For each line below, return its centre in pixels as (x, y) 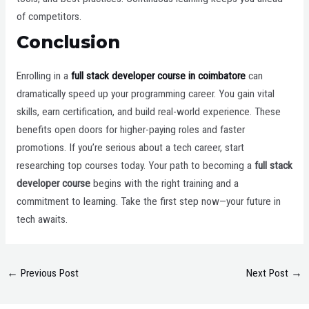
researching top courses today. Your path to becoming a (135, 166)
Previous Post (49, 273)
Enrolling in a (42, 76)
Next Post (268, 273)
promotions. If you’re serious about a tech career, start (130, 148)
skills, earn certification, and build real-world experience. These (148, 112)
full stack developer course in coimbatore (157, 76)
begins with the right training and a (164, 184)
